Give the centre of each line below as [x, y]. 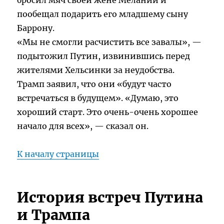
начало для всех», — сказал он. [83, 126]
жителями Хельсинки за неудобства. [96, 70]
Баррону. [36, 28]
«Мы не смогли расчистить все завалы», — [109, 42]
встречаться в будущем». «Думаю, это [98, 98]
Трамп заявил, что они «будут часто [94, 84]
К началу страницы [58, 154]
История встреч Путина [110, 198]
